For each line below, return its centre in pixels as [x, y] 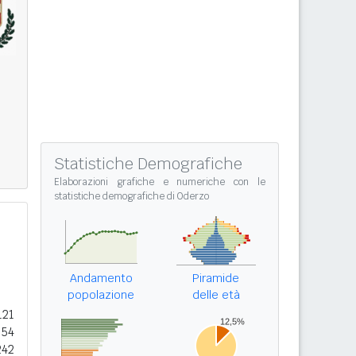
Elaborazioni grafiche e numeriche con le [160, 182]
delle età [216, 295]
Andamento [101, 278]
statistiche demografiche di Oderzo [132, 196]
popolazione [101, 295]
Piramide [216, 278]
